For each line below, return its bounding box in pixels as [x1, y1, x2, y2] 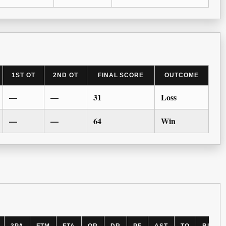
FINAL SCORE [97, 72, 144, 79]
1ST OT [12, 72, 35, 79]
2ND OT [53, 72, 78, 79]
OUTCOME [164, 72, 199, 79]
